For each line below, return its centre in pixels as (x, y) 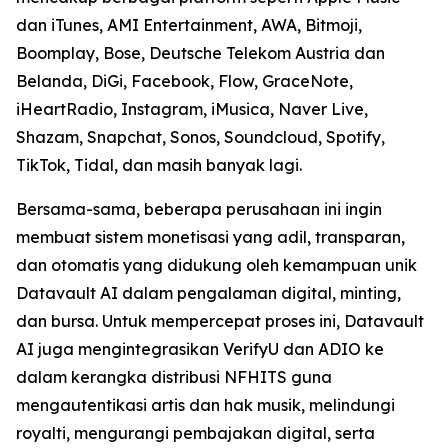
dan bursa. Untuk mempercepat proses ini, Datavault (220, 321)
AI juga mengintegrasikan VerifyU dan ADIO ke (200, 349)
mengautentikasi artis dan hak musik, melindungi (205, 405)
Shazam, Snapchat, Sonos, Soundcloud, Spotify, (200, 137)
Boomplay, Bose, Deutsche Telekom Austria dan (200, 53)
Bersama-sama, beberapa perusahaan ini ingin (199, 209)
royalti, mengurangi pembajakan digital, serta (195, 433)
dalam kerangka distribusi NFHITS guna (174, 377)
